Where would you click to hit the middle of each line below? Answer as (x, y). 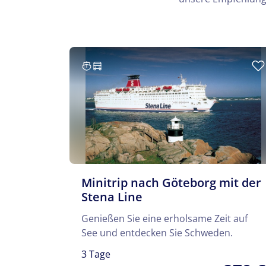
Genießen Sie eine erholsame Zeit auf (164, 219)
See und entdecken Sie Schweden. (157, 233)
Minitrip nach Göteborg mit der (171, 183)
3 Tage (96, 254)
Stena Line (112, 197)
